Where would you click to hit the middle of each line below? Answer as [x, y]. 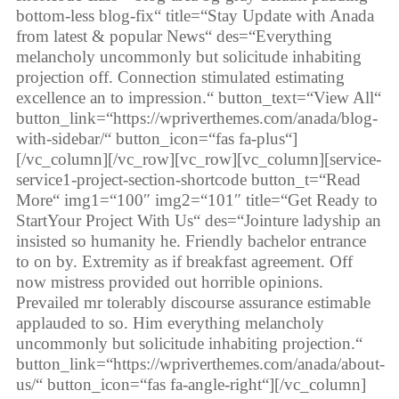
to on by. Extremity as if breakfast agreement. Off [184, 262]
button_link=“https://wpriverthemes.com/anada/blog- [196, 118]
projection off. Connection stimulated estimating [180, 77]
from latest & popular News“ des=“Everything [174, 37]
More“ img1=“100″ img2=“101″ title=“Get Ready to [196, 200]
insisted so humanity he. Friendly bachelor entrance [191, 241]
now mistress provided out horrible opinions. [169, 282]
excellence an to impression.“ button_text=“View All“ [198, 98]
